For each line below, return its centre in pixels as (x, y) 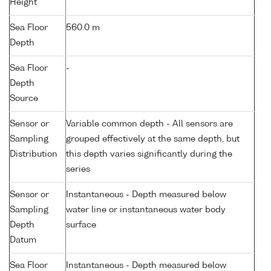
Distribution (34, 155)
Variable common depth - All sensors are (149, 124)
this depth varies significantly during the (149, 155)
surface (81, 225)
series (78, 170)
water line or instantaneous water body (146, 210)
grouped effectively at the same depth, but (153, 139)
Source (24, 99)
